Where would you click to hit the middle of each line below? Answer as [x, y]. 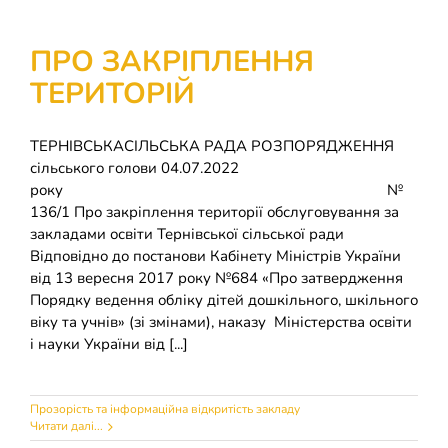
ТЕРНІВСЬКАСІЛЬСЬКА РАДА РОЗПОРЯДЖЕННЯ [212, 146]
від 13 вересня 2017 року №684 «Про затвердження [216, 278]
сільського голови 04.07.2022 [134, 168]
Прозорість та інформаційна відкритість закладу [165, 409]
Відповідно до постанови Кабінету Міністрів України [215, 256]
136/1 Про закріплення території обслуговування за [214, 212]
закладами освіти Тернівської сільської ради [223, 234]
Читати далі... [66, 426]
